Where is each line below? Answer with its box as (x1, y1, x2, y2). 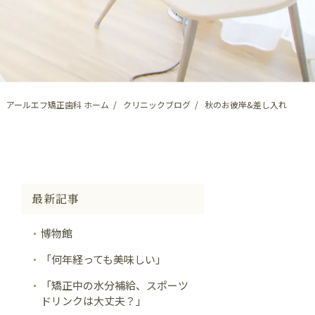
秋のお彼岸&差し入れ (205, 98, 287, 110)
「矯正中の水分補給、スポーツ (41, 278, 188, 292)
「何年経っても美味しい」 (41, 252, 166, 266)
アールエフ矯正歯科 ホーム (6, 98, 109, 110)
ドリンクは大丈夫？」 (41, 293, 146, 308)
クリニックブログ (123, 98, 191, 110)
